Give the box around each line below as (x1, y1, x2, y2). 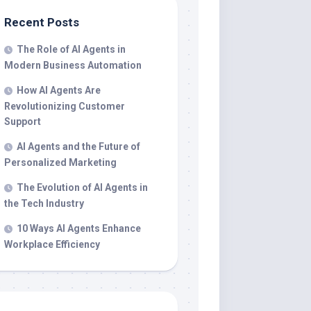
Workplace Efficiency (4, 239, 100, 250)
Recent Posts (4, 15, 79, 29)
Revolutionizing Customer (4, 101, 125, 112)
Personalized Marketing (4, 157, 117, 168)
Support (4, 116, 41, 127)
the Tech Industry (4, 198, 84, 209)
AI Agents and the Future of (17, 141, 140, 152)
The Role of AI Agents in (17, 44, 126, 55)
